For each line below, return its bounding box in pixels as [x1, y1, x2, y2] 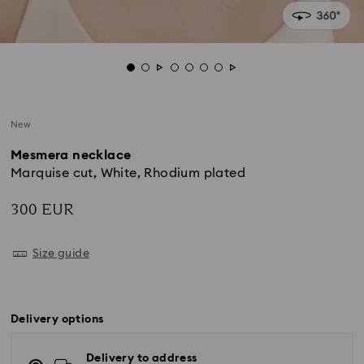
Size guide [32, 248, 89, 259]
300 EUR [11, 198, 74, 221]
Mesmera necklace [11, 149, 132, 162]
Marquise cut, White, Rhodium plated [11, 167, 245, 180]
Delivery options [11, 314, 104, 325]
